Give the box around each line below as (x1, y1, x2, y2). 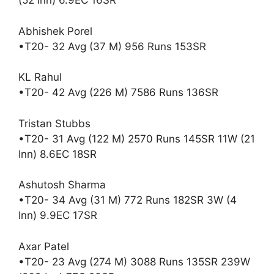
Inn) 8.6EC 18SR (18, 147, 100, 160)
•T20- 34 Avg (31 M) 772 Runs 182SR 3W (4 (18, 194, 237, 206)
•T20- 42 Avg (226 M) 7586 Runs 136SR (18, 86, 221, 98)
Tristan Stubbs (18, 117, 91, 130)
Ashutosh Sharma (18, 179, 106, 191)
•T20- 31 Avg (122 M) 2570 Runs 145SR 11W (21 (18, 132, 255, 145)
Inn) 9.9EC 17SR (18, 209, 100, 221)
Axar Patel (18, 240, 69, 253)
